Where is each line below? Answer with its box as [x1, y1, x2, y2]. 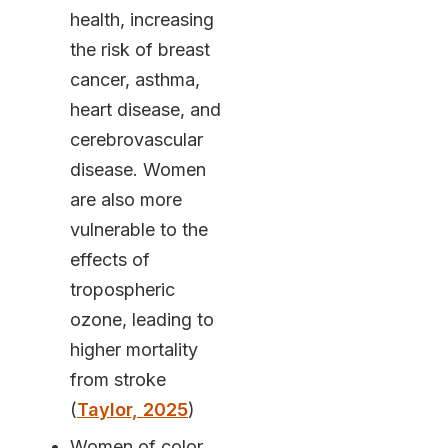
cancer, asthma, [69, 68, 200, 90]
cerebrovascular [69, 128, 203, 150]
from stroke [69, 368, 166, 390]
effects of [69, 248, 150, 270]
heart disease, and [69, 98, 221, 120]
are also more [69, 188, 182, 210]
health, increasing [69, 8, 214, 30]
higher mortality [69, 338, 198, 360]
